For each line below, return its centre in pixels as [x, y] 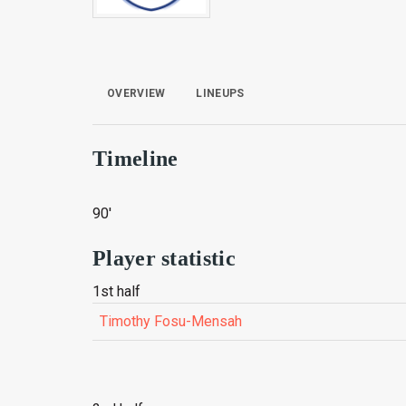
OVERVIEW [136, 93]
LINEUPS [220, 93]
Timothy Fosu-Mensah [171, 321]
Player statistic [164, 258]
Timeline [135, 159]
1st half [116, 291]
